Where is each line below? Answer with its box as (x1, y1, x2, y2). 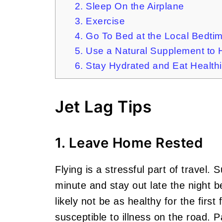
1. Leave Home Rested (55, 134, 203, 151)
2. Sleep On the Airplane (74, 1, 184, 11)
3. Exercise (74, 16, 125, 26)
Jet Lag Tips (55, 97, 152, 116)
